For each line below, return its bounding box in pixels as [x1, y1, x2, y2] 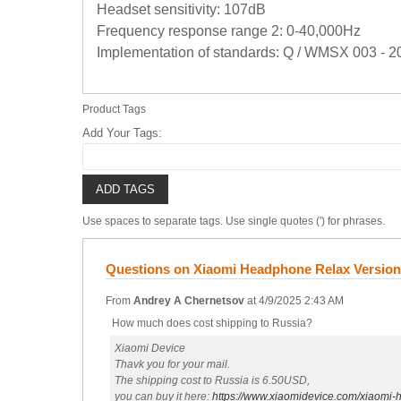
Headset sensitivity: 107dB [97, 2, 266, 17]
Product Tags [82, 103, 146, 115]
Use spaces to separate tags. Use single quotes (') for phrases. [82, 215, 385, 227]
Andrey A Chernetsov [133, 294, 244, 307]
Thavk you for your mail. [115, 358, 230, 371]
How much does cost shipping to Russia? [112, 317, 312, 329]
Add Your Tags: [82, 126, 162, 140]
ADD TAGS [96, 183, 155, 196]
